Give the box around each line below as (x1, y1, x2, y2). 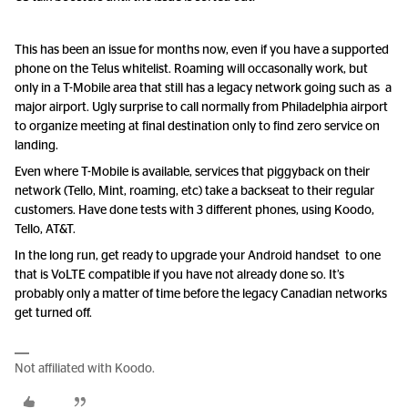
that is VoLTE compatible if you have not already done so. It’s (15, 269, 344, 281)
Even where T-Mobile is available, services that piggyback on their (15, 166, 370, 178)
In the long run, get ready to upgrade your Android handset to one (15, 250, 381, 262)
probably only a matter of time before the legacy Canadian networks (15, 288, 387, 301)
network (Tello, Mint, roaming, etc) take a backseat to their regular (15, 185, 374, 198)
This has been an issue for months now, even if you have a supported (15, 44, 389, 56)
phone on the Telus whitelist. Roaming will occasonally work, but (15, 63, 368, 76)
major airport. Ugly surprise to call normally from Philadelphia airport (15, 101, 388, 114)
